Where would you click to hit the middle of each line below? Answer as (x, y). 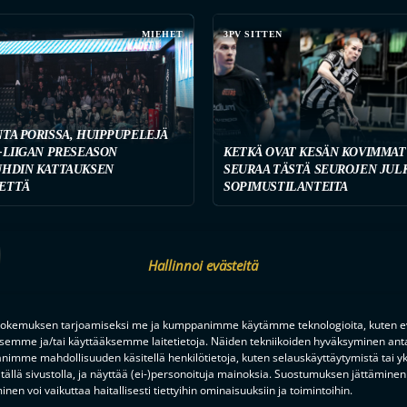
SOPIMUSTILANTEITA (286, 186)
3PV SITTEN (253, 34)
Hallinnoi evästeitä (203, 265)
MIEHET (163, 34)
